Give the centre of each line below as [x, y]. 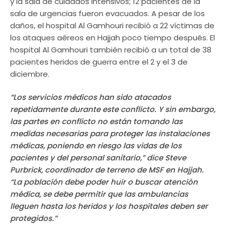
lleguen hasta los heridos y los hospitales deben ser [109, 206]
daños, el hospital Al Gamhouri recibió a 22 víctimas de [112, 25]
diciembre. [30, 74]
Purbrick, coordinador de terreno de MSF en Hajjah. [107, 170]
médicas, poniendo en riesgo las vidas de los [96, 146]
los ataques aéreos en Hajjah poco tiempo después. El [112, 37]
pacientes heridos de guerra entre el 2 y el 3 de [99, 62]
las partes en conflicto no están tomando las [96, 122]
